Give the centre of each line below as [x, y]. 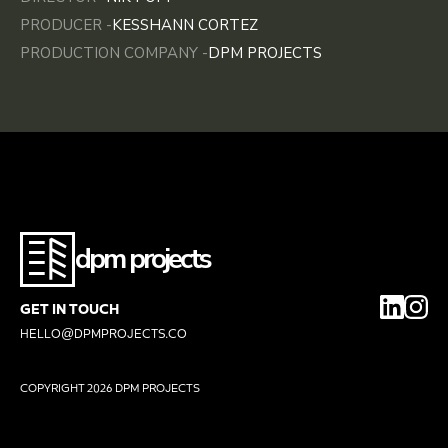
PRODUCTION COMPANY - [114, 53]
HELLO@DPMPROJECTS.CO [103, 333]
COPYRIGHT [52, 387]
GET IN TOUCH [69, 308]
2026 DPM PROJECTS [143, 387]
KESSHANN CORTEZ [185, 25]
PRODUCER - [66, 25]
